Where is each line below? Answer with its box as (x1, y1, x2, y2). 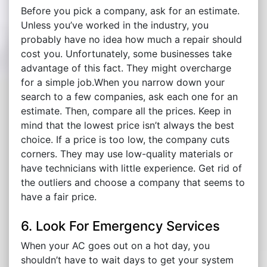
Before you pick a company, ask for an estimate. (21, 5, 240, 17)
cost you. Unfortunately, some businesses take (21, 48, 232, 60)
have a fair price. (21, 191, 97, 203)
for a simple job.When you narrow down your (21, 76, 225, 89)
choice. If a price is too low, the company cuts (21, 133, 229, 146)
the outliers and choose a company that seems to (21, 176, 245, 189)
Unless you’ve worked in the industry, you (21, 19, 209, 32)
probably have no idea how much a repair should (21, 33, 242, 46)
